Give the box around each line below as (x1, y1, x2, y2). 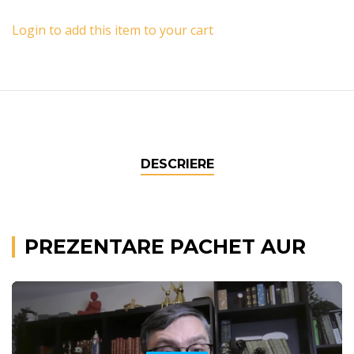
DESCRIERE (140, 156, 214, 171)
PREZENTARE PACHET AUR (24, 234, 307, 258)
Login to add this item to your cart (12, 21, 213, 39)
